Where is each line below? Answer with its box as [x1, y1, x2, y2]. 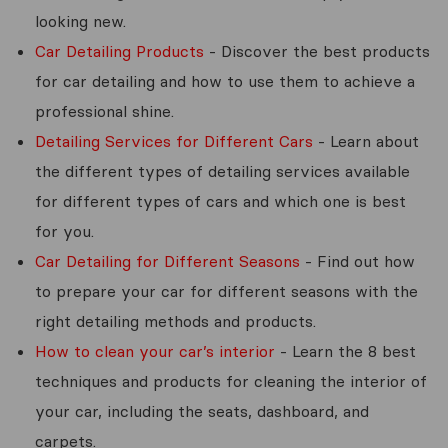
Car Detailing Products [35, 40, 204, 61]
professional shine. [35, 100, 174, 121]
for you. [35, 220, 94, 241]
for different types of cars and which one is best [35, 190, 406, 211]
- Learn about [313, 130, 419, 151]
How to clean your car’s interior [35, 340, 275, 361]
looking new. [35, 10, 126, 31]
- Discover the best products [204, 40, 430, 61]
